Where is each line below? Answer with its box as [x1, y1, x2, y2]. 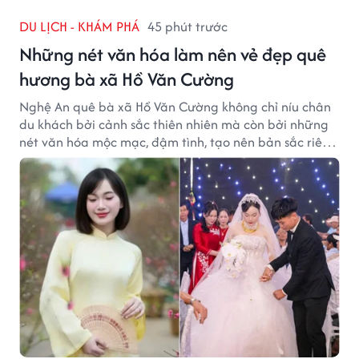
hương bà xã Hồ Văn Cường [19, 65, 234, 92]
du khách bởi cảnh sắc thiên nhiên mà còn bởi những [19, 114, 329, 134]
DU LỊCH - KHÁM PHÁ [19, 16, 139, 36]
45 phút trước [147, 16, 228, 36]
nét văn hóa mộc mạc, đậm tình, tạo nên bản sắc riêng [19, 131, 337, 151]
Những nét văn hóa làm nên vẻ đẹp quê [19, 40, 326, 67]
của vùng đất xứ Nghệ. [19, 149, 153, 169]
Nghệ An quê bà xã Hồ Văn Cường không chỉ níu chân [19, 96, 331, 116]
